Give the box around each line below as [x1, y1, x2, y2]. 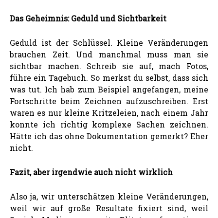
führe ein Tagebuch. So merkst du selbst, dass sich [10, 72, 208, 83]
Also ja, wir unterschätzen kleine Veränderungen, [10, 191, 208, 201]
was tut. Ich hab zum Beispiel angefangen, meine [10, 84, 208, 94]
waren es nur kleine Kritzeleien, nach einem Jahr [10, 107, 208, 118]
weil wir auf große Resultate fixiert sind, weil [10, 202, 208, 213]
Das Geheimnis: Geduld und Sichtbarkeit [10, 13, 166, 23]
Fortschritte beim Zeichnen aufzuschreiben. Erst [10, 95, 208, 106]
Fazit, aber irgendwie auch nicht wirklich [10, 166, 173, 177]
